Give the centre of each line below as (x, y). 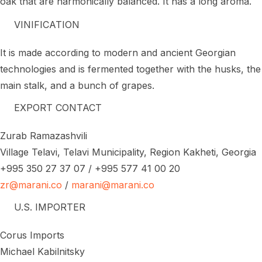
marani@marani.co (113, 185)
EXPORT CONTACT (58, 107)
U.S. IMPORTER (50, 207)
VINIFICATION (47, 24)
